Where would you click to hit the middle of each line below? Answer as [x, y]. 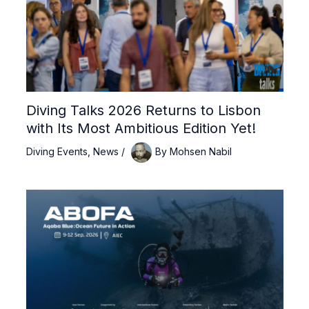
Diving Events [57, 151]
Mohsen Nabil [200, 151]
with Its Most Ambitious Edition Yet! [141, 128]
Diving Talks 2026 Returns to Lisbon [143, 110]
